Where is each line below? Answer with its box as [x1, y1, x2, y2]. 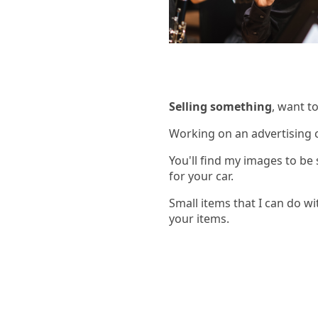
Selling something [169, 99, 272, 115]
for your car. [169, 168, 234, 185]
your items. [169, 211, 229, 227]
